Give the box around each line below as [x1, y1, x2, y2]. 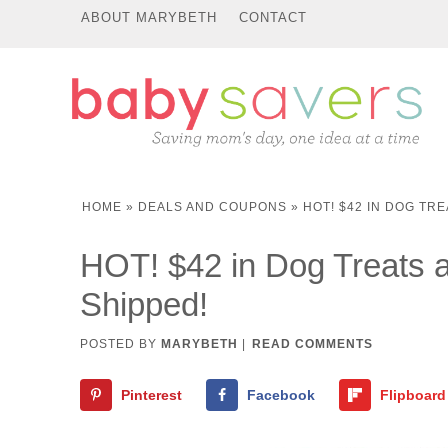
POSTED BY [79, 336, 161, 351]
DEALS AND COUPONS [138, 200, 287, 214]
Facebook [247, 386, 316, 403]
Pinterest [120, 386, 182, 403]
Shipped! [79, 285, 208, 323]
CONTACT [239, 10, 307, 25]
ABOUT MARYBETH [81, 10, 217, 25]
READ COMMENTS [251, 336, 373, 351]
